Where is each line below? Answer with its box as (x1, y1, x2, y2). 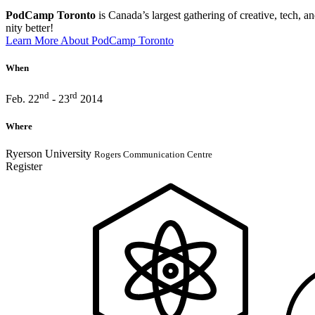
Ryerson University (6, 148, 94, 160)
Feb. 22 (6, 92, 39, 105)
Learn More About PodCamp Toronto (6, 34, 174, 47)
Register (6, 160, 42, 173)
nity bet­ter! (6, 22, 53, 34)
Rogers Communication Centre (94, 149, 212, 160)
